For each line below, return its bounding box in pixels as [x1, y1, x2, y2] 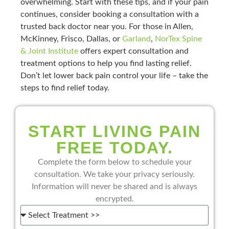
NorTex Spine [155, 35, 202, 43]
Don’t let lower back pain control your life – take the [20, 72, 208, 80]
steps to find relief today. [20, 84, 109, 93]
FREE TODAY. [56, 139, 173, 157]
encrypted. [95, 195, 134, 203]
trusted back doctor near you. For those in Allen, [20, 22, 193, 31]
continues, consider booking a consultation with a [20, 10, 199, 19]
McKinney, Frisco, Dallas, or [20, 35, 122, 43]
